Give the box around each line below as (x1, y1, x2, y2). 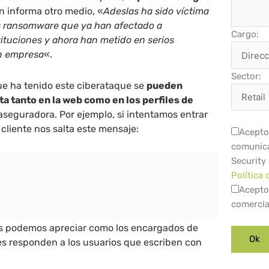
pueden (147, 79, 183, 91)
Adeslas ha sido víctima (103, 5, 210, 17)
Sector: (231, 70, 262, 82)
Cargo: (231, 29, 259, 40)
